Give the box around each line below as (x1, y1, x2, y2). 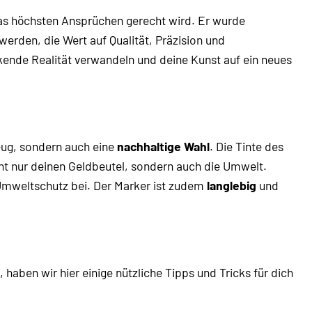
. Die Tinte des (210, 138, 283, 154)
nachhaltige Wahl (117, 138, 210, 154)
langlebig (207, 177, 256, 193)
